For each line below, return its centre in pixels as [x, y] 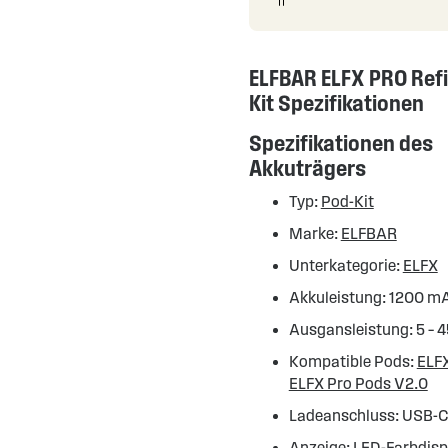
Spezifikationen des [340, 143]
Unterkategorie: [345, 265]
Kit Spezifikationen [336, 103]
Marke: [314, 233]
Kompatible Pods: [352, 361]
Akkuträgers [307, 168]
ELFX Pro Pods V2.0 [358, 383]
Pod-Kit [347, 201]
